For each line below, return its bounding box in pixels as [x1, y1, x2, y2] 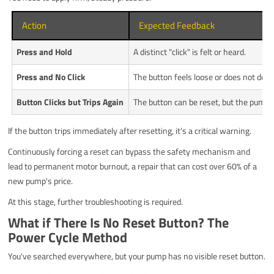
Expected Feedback [139, 18, 215, 32]
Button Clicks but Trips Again [17, 95, 124, 108]
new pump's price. [8, 174, 73, 187]
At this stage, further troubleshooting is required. [8, 194, 183, 208]
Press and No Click [17, 70, 86, 83]
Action [22, 18, 47, 32]
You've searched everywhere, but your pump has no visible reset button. [8, 249, 266, 262]
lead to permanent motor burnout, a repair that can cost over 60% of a [8, 159, 257, 172]
